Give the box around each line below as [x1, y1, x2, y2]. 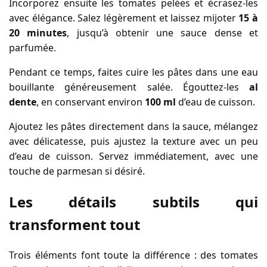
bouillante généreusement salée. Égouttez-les [9, 80, 249, 94]
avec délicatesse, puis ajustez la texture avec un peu [9, 135, 258, 148]
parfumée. [9, 41, 56, 55]
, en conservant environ [36, 95, 145, 109]
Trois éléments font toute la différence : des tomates [9, 248, 258, 262]
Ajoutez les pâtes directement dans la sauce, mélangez [9, 120, 258, 133]
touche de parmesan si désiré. [9, 164, 145, 178]
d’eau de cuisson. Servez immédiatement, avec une [9, 150, 258, 163]
